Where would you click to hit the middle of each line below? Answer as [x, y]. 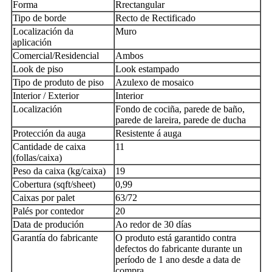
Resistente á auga [148, 134]
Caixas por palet [44, 198]
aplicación [32, 42]
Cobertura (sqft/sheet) [54, 185]
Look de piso [38, 69]
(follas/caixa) [37, 158]
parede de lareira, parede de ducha [181, 120]
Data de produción [48, 225]
